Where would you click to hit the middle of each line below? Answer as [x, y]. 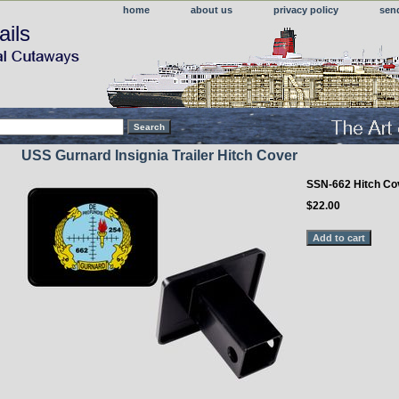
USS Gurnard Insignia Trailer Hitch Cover [159, 155]
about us [212, 10]
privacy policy [306, 10]
